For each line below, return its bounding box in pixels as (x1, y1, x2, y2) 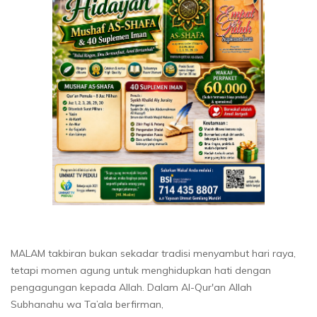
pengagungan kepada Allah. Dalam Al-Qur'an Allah (11, 280, 252, 294)
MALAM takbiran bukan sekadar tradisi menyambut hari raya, (11, 246, 296, 260)
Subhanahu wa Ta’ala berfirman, (11, 297, 163, 311)
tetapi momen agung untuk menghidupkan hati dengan (11, 263, 271, 277)
